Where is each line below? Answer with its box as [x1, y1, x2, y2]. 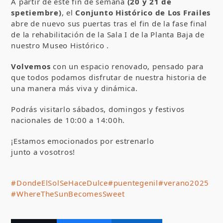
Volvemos [11, 61, 53, 71]
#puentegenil [108, 177, 158, 188]
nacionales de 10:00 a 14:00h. [11, 114, 125, 125]
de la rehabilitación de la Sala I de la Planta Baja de [11, 29, 205, 39]
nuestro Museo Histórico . [11, 40, 110, 50]
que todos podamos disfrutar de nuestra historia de [11, 72, 207, 82]
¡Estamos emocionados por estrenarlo [11, 135, 154, 146]
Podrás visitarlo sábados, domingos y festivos [11, 104, 185, 114]
